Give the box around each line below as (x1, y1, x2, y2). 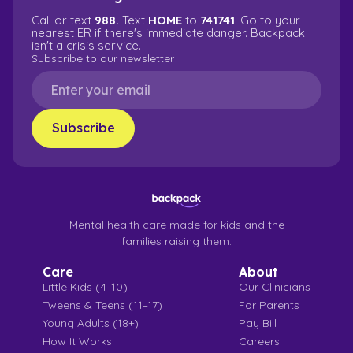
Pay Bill (239, 315, 277, 330)
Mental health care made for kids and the (69, 217, 284, 232)
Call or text (32, 12, 95, 28)
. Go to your (235, 12, 300, 28)
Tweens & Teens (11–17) (43, 297, 162, 312)
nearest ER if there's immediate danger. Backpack (32, 24, 305, 40)
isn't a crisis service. (32, 37, 141, 53)
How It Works (43, 333, 112, 348)
